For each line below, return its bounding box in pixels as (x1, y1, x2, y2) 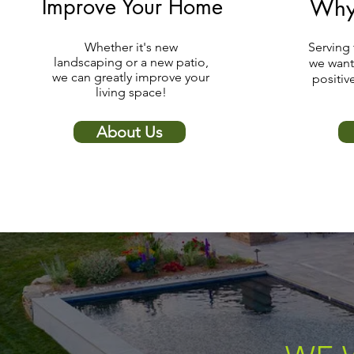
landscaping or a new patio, (53, 55, 209, 70)
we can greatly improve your (52, 70, 210, 85)
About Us (96, 122, 163, 141)
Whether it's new (84, 40, 178, 55)
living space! (95, 85, 167, 100)
